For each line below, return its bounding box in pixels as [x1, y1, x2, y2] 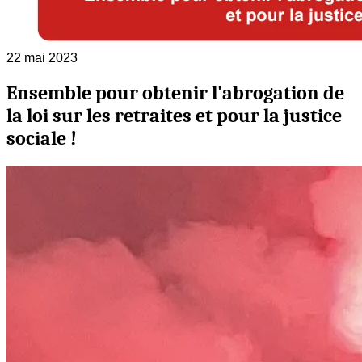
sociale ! [6, 126, 77, 149]
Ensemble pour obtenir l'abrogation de [6, 81, 344, 104]
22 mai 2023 [6, 50, 78, 65]
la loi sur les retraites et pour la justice [6, 103, 342, 127]
